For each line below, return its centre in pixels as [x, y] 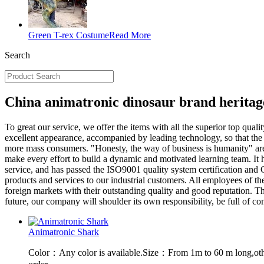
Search [17, 55]
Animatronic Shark [64, 232]
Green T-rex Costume [69, 35]
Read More [130, 35]
